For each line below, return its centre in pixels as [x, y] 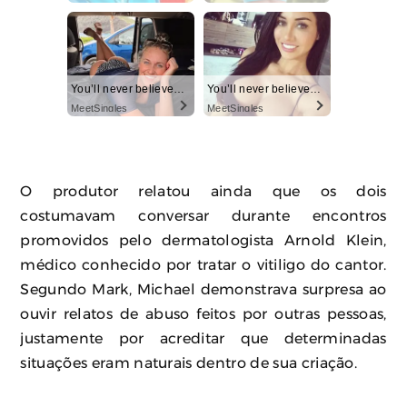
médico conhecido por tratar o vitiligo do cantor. [203, 265]
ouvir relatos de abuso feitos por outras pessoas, [203, 314]
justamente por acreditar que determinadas [203, 338]
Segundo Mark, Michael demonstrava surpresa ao [203, 289]
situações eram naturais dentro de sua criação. [189, 363]
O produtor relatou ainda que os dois [203, 191]
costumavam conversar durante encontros [203, 216]
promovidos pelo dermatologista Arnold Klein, [203, 240]
